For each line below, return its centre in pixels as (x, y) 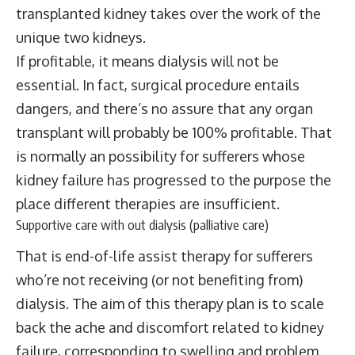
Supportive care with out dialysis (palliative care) (142, 224)
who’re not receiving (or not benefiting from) (159, 280)
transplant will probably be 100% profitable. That (174, 132)
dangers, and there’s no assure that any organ (164, 108)
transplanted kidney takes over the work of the (168, 13)
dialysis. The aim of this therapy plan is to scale (170, 303)
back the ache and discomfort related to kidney (170, 327)
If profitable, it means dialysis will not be (147, 61)
